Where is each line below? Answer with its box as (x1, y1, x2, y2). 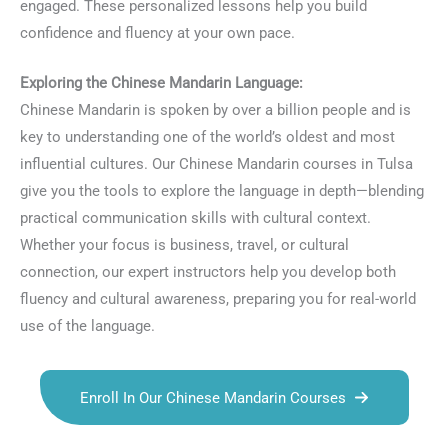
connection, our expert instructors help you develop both (20, 263, 396, 282)
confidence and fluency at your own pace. (20, 23, 295, 42)
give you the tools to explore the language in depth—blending (20, 182, 424, 201)
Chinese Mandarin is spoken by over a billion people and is (20, 101, 411, 120)
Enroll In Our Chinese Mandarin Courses (79, 388, 346, 407)
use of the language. (20, 317, 155, 336)
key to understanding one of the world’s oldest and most (20, 128, 395, 147)
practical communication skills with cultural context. (20, 209, 371, 228)
